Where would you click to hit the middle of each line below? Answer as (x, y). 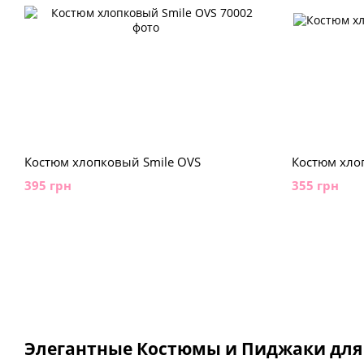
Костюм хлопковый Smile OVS (113, 162)
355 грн (315, 185)
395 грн (48, 185)
